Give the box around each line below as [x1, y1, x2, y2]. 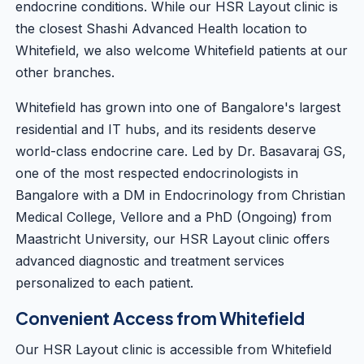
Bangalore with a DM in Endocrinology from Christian [15, 187, 346, 203]
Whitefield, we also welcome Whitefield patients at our [15, 42, 349, 58]
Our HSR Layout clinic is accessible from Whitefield [15, 341, 332, 357]
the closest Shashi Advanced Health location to [15, 20, 308, 37]
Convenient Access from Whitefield [15, 307, 305, 329]
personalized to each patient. [15, 275, 194, 291]
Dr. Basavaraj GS [237, 143, 343, 159]
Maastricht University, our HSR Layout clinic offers [15, 231, 331, 247]
